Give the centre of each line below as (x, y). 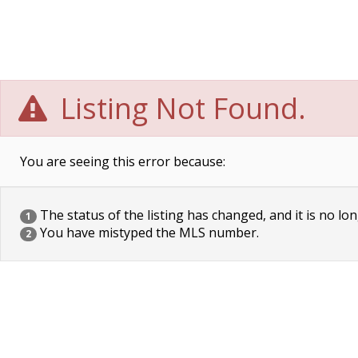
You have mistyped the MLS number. (148, 233)
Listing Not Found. (180, 108)
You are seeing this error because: (123, 161)
